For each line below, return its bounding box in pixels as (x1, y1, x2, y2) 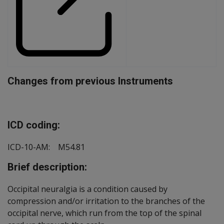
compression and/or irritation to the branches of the (7, 195, 205, 206)
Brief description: (7, 160, 87, 173)
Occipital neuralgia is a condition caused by (7, 183, 167, 194)
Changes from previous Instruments (7, 74, 173, 87)
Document (7, 96, 46, 108)
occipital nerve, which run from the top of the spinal (7, 207, 201, 218)
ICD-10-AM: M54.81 (7, 141, 85, 152)
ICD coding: (7, 118, 60, 131)
